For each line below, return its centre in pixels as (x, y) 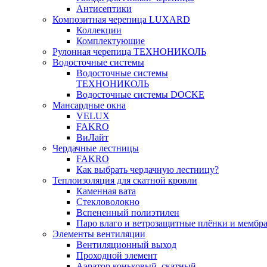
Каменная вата (106, 191)
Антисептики (104, 9)
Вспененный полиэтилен (128, 212)
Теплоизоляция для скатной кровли (125, 180)
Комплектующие (111, 41)
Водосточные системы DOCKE (140, 94)
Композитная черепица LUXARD (121, 19)
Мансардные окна (89, 105)
